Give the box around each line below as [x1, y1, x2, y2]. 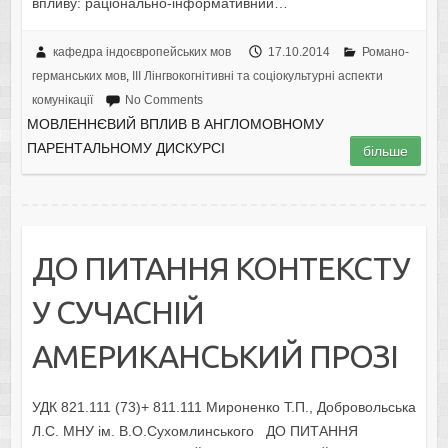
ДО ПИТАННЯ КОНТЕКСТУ [31, 250, 410, 287]
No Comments [124, 93, 203, 108]
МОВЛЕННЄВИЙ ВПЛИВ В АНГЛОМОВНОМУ [26, 116, 324, 133]
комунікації [31, 93, 93, 108]
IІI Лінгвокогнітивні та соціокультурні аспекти [131, 69, 383, 84]
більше [363, 143, 409, 160]
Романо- [361, 45, 409, 60]
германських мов [31, 69, 126, 84]
